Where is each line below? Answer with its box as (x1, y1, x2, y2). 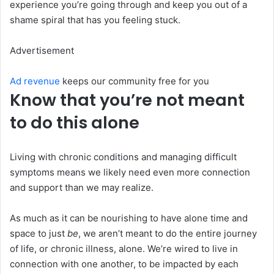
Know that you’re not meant (10, 88, 245, 111)
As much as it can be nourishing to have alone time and (10, 212, 248, 224)
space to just (10, 227, 67, 239)
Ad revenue (10, 75, 60, 87)
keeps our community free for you (62, 75, 209, 87)
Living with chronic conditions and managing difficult (10, 150, 237, 163)
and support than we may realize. (10, 181, 154, 193)
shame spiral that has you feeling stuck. (10, 13, 180, 26)
